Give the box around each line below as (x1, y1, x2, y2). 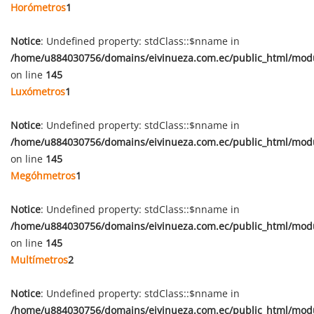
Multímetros (11, 253, 68, 266)
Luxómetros (11, 85, 65, 98)
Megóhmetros (11, 169, 76, 182)
